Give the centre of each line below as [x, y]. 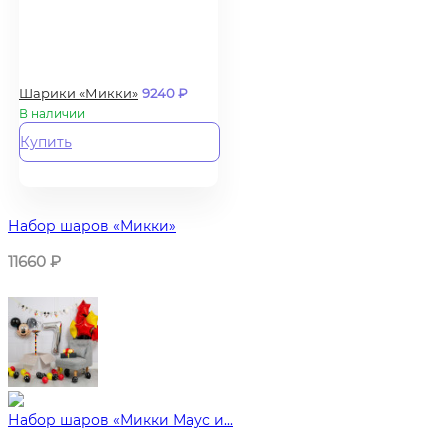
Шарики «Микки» [78, 93]
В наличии [52, 113]
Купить [46, 142]
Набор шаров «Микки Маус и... [120, 419]
